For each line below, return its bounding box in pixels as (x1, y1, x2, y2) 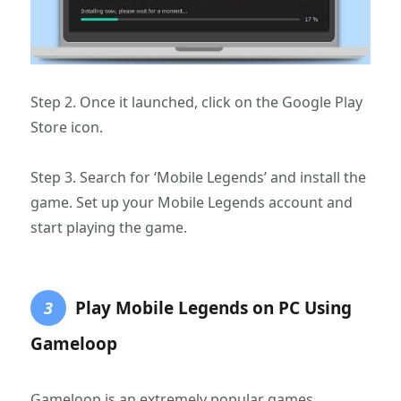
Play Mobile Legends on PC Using (75, 295, 353, 320)
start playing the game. (30, 217, 188, 237)
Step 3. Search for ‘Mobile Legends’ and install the (30, 166, 367, 187)
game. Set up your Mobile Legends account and (30, 192, 354, 212)
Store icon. (30, 116, 104, 137)
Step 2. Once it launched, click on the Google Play (30, 91, 363, 112)
